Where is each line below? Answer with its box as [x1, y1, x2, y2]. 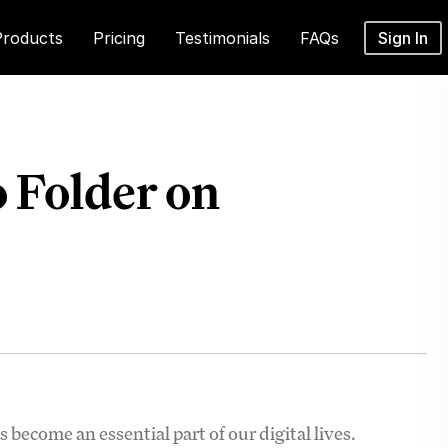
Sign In [378, 28, 429, 48]
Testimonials [175, 28, 271, 48]
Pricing [93, 28, 146, 48]
